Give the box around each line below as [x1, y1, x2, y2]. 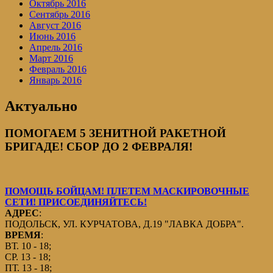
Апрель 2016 [29, 42, 82, 53]
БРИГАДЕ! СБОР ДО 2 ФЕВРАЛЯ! [5, 140, 193, 153]
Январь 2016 [29, 75, 82, 86]
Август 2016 [29, 20, 81, 31]
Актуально [5, 97, 77, 114]
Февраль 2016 [29, 64, 87, 75]
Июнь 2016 [29, 31, 76, 42]
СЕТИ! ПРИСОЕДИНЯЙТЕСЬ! [5, 196, 147, 207]
